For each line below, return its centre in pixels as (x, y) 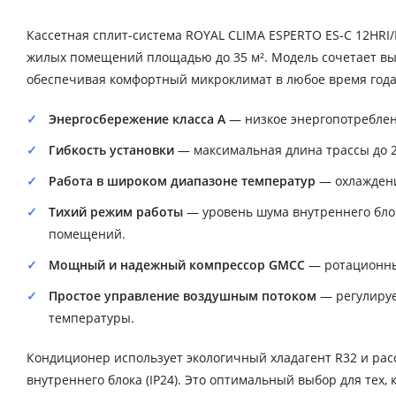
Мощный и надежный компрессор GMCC (177, 264)
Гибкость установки (111, 149)
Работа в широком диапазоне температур (182, 180)
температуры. (91, 317)
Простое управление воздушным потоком (183, 295)
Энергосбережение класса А (137, 118)
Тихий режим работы (116, 211)
